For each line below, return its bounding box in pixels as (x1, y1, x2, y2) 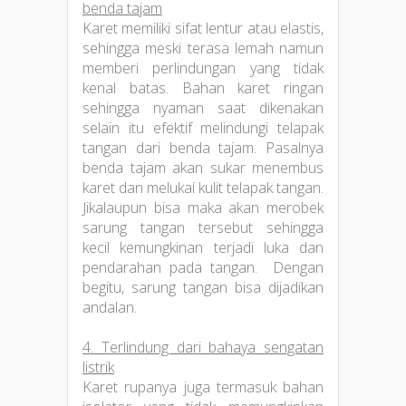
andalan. (82, 296, 137, 317)
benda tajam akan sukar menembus (82, 157, 324, 178)
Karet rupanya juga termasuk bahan (82, 376, 324, 397)
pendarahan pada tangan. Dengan (82, 256, 324, 277)
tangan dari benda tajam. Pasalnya (82, 137, 324, 158)
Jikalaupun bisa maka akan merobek (82, 197, 324, 217)
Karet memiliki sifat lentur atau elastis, (82, 17, 324, 38)
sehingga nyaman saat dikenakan (82, 97, 324, 118)
